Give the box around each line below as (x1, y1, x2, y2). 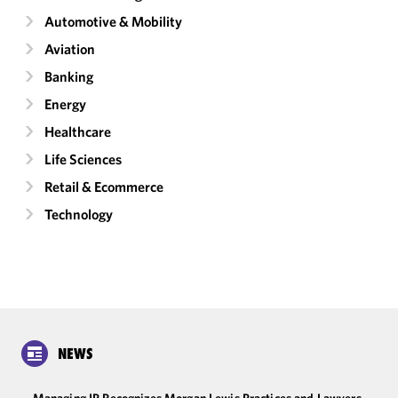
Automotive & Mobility (44, 12, 182, 30)
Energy (44, 95, 86, 113)
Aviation (44, 40, 95, 58)
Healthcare (44, 123, 111, 140)
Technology (44, 205, 113, 223)
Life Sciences (44, 150, 122, 168)
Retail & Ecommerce (44, 178, 163, 195)
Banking (44, 68, 93, 85)
